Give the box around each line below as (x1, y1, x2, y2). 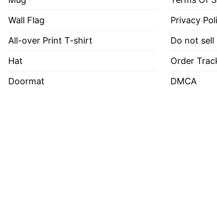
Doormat (8, 76, 45, 86)
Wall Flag (8, 15, 45, 25)
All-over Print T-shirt (8, 35, 93, 46)
